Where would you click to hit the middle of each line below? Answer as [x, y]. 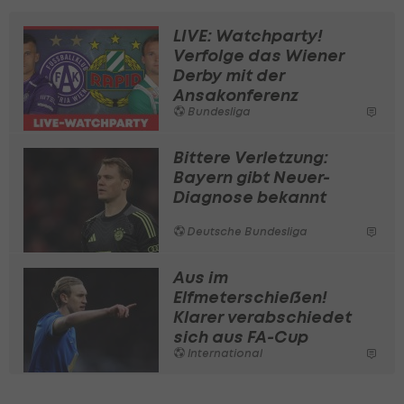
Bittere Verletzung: [251, 157]
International [224, 353]
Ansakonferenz [236, 95]
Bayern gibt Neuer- [252, 177]
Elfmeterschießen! [250, 297]
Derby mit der [229, 75]
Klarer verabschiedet [262, 317]
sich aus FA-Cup [241, 336]
